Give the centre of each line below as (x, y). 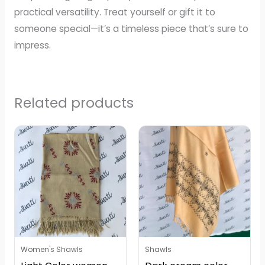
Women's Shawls (51, 249)
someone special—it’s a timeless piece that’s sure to (131, 28)
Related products (74, 103)
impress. (32, 45)
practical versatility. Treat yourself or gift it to (114, 12)
